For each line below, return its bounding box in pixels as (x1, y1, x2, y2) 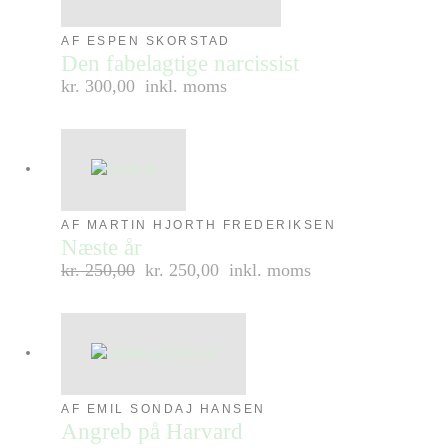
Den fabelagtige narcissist (61, 50, 300, 76)
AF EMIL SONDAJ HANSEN (61, 401, 266, 416)
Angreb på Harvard (61, 418, 244, 444)
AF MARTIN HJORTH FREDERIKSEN (61, 217, 337, 232)
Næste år (61, 234, 143, 260)
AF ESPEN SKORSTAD (61, 33, 231, 48)
